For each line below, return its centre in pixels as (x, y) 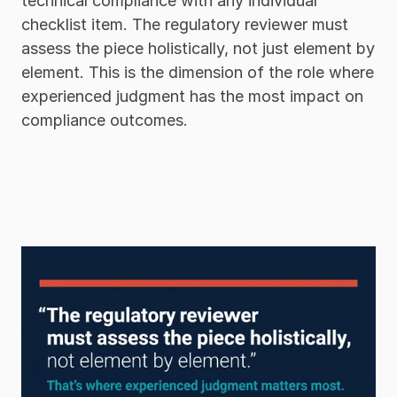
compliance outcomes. (105, 121)
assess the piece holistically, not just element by (198, 49)
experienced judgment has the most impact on (192, 97)
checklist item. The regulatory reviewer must (185, 25)
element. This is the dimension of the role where (198, 73)
